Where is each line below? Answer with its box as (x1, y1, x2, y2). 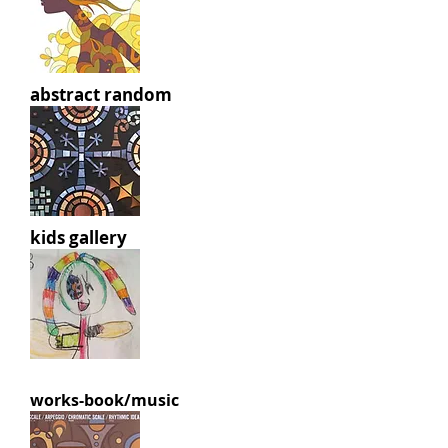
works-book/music (30, 389, 179, 411)
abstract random (30, 83, 172, 106)
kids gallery (30, 226, 127, 249)
